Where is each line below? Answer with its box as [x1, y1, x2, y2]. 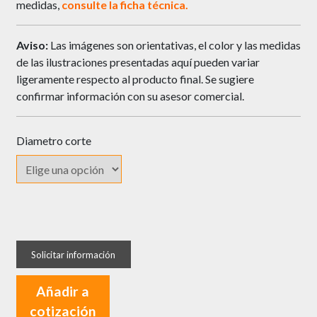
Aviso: [16, 38, 48, 52]
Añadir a [36, 282, 90, 299]
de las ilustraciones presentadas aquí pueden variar [16, 55, 260, 69]
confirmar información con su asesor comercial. [16, 89, 244, 103]
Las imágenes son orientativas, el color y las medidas [47, 38, 301, 52]
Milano [15, 292, 50, 306]
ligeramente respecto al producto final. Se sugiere [16, 72, 254, 86]
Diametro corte [16, 134, 91, 148]
